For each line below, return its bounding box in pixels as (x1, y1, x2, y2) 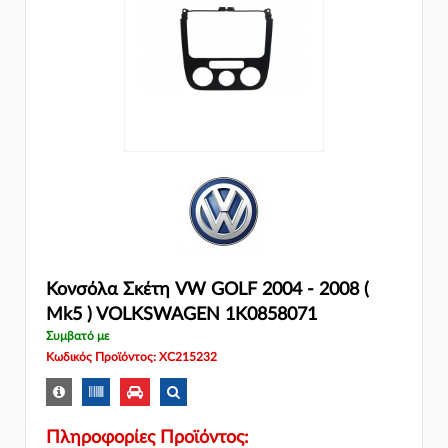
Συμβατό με (46, 330, 109, 343)
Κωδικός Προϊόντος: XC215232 (46, 351, 217, 364)
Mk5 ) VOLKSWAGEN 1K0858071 (46, 306, 317, 325)
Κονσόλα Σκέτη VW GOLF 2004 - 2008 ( (46, 281, 369, 300)
